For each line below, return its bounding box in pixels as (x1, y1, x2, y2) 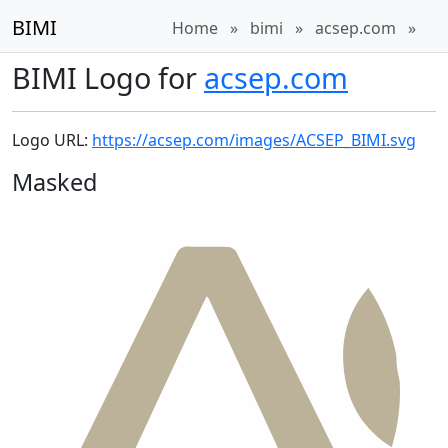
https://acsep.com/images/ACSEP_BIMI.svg (92, 129, 416, 151)
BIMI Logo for (12, 58, 204, 97)
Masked (12, 166, 97, 198)
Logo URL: (12, 129, 92, 151)
